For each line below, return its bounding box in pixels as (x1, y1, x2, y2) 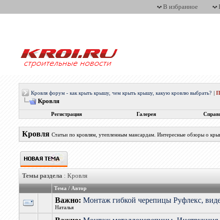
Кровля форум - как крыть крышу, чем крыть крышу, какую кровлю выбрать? (31, 90, 212, 96)
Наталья (55, 205, 74, 210)
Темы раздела (22, 172, 63, 179)
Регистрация (51, 111, 82, 117)
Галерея (136, 111, 156, 117)
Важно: (55, 196, 83, 204)
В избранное (163, 3, 198, 10)
